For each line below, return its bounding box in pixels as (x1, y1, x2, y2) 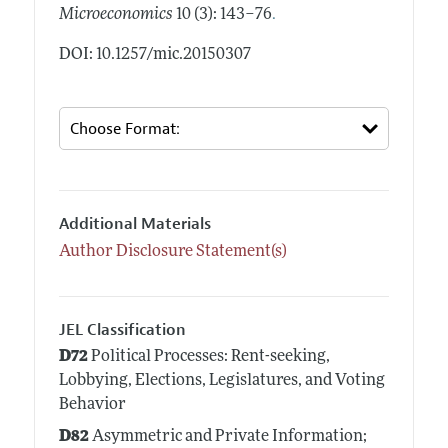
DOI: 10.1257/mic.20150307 (58, 47, 251, 64)
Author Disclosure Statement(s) (58, 243, 287, 260)
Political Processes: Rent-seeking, (87, 349, 330, 366)
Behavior (58, 397, 126, 414)
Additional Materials (58, 214, 211, 235)
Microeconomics (58, 7, 173, 24)
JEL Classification (58, 319, 186, 340)
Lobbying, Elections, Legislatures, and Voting (58, 373, 385, 390)
